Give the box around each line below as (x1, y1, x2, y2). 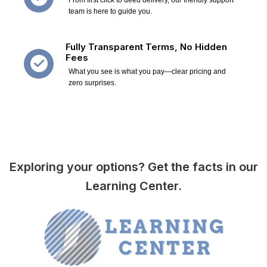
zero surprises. (69, 78, 116, 87)
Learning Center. (85, 178, 182, 193)
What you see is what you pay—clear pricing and (69, 67, 226, 76)
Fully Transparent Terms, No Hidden (66, 41, 227, 52)
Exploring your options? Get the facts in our (9, 159, 258, 174)
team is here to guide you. (69, 7, 152, 15)
